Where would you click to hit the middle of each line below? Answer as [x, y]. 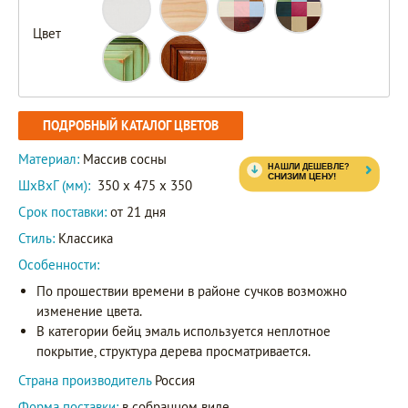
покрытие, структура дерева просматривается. [173, 352]
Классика [84, 239]
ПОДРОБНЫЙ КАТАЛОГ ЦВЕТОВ [131, 126]
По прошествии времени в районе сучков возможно [192, 291]
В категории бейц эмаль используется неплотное [184, 331]
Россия [175, 381]
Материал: [51, 159]
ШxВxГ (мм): [54, 186]
